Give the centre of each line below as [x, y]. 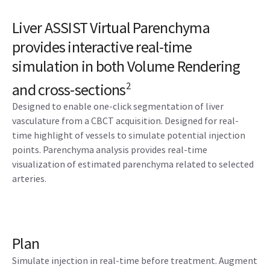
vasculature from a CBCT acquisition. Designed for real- [125, 121]
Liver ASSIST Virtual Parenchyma [111, 27]
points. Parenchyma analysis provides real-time [110, 150]
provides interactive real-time [102, 46]
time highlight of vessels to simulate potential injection [129, 135]
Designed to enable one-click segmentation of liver [118, 106]
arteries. [29, 179]
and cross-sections [69, 89]
